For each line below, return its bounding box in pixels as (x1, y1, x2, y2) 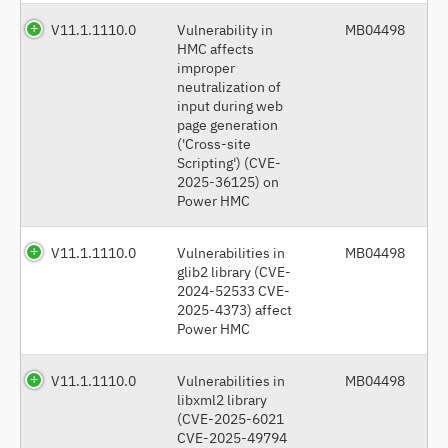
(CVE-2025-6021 (177, 408, 284, 428)
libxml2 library (177, 389, 267, 409)
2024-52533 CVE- (177, 280, 290, 300)
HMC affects (177, 38, 254, 58)
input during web (177, 95, 283, 115)
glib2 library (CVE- (177, 261, 291, 281)
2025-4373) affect (177, 299, 292, 319)
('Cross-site (177, 133, 251, 153)
